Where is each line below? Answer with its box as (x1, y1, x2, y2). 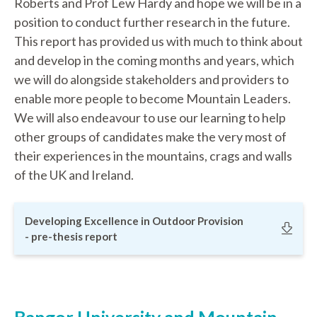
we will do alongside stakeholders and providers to (14, 71, 289, 87)
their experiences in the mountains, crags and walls (14, 148, 292, 163)
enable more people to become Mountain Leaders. (14, 91, 291, 106)
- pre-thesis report (25, 230, 117, 243)
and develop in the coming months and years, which (14, 52, 294, 68)
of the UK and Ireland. (14, 167, 134, 183)
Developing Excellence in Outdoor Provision (25, 214, 243, 227)
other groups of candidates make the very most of (14, 129, 287, 144)
